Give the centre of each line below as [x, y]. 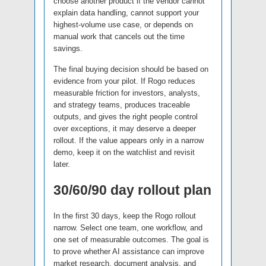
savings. [68, 49]
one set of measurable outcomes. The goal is [131, 240]
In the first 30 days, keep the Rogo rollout [125, 216]
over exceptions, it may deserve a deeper [125, 129]
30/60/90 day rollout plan [132, 190]
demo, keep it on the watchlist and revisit [124, 153]
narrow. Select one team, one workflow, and [128, 228]
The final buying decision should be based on [131, 69]
